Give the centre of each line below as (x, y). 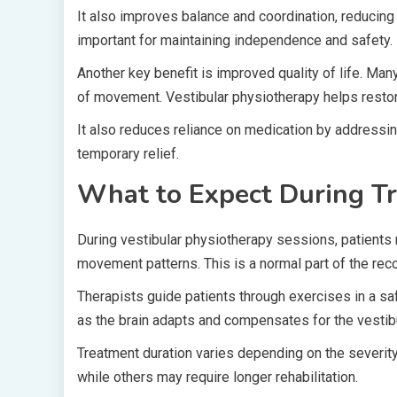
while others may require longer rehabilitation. (218, 377)
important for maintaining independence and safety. (235, 40)
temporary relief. (128, 154)
